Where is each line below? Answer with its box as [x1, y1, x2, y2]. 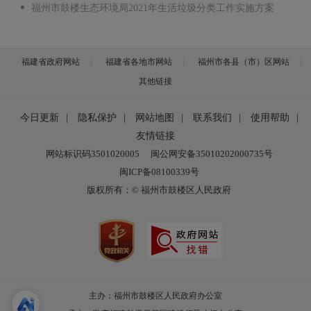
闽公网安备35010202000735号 [150, 148, 273, 159]
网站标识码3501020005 [45, 148, 140, 159]
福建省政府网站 [22, 56, 80, 67]
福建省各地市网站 [106, 56, 172, 67]
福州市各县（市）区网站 [198, 56, 289, 67]
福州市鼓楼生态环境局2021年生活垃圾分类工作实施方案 [31, 2, 274, 13]
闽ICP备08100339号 [119, 166, 199, 177]
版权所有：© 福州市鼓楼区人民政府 [87, 184, 231, 195]
